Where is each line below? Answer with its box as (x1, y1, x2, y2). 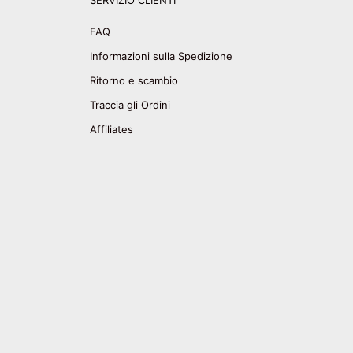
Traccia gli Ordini (90, 98, 170, 111)
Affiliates (90, 123, 133, 136)
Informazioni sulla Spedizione (90, 50, 232, 62)
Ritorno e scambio (90, 74, 178, 87)
